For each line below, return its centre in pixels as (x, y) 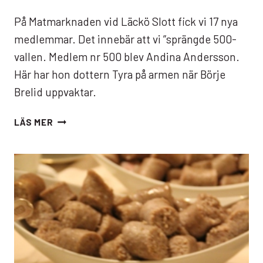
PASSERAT (77, 161)
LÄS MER (34, 122)
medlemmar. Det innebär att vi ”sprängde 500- (125, 39)
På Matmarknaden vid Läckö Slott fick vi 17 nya (126, 22)
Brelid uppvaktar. (55, 92)
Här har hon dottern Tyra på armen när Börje (120, 75)
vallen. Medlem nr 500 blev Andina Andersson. (127, 57)
